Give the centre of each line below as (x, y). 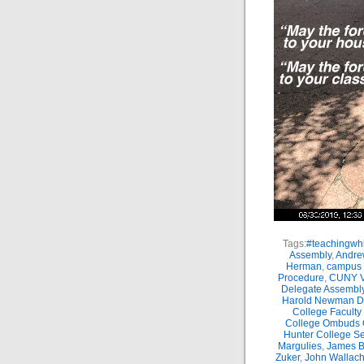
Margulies (299, 346)
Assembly (310, 255)
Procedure (301, 278)
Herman (303, 266)
